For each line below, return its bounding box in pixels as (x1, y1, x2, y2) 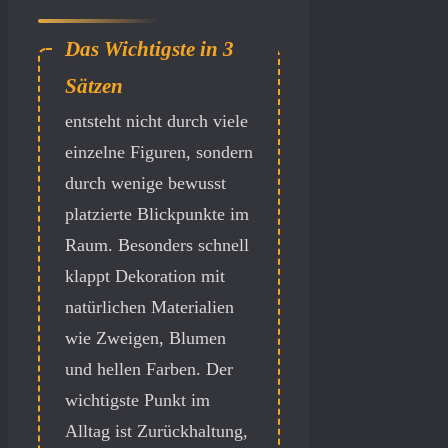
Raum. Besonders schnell (65, 235, 249, 256)
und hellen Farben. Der (65, 359, 233, 380)
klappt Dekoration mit (65, 266, 225, 287)
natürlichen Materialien (65, 297, 234, 318)
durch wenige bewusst (65, 173, 226, 194)
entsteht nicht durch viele (65, 111, 248, 132)
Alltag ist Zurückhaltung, (65, 421, 248, 442)
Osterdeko (123, 80, 197, 101)
